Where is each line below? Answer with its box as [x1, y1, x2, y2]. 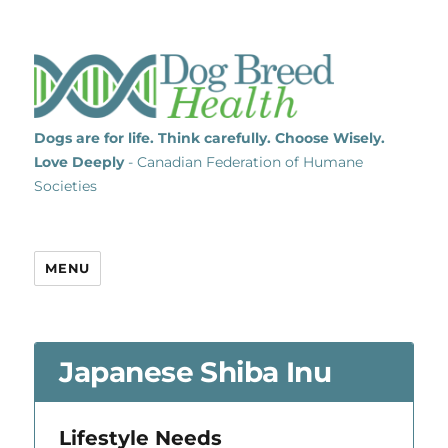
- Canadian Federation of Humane [124, 153, 364, 171]
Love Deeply [34, 153, 125, 171]
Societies [34, 177, 98, 195]
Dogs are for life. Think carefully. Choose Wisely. [34, 129, 386, 147]
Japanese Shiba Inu [59, 354, 332, 389]
